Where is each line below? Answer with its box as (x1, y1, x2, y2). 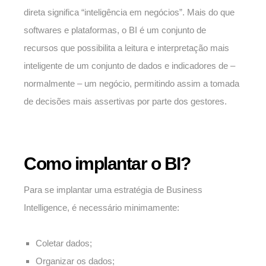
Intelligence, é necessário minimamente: (24, 202, 179, 213)
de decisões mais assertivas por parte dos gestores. (24, 96, 227, 107)
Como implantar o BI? (24, 154, 190, 174)
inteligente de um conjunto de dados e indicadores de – (24, 61, 235, 71)
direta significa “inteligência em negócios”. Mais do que (24, 7, 235, 18)
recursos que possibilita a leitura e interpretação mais (24, 43, 229, 53)
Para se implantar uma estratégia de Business (24, 185, 202, 195)
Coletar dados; (36, 238, 92, 249)
